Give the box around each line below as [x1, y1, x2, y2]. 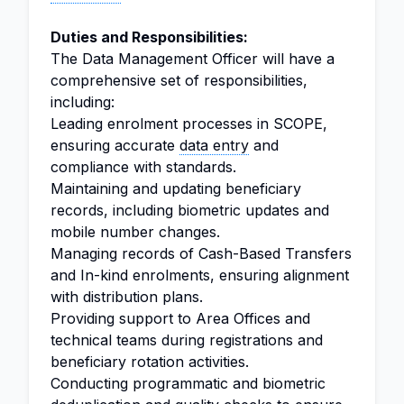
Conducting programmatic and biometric [50, 374, 326, 392]
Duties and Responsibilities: [50, 28, 248, 46]
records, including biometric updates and [50, 201, 329, 219]
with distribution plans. [50, 288, 203, 306]
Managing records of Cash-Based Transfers [50, 244, 352, 262]
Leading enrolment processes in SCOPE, [50, 115, 327, 133]
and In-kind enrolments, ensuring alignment [50, 266, 349, 284]
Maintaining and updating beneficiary [50, 179, 301, 197]
